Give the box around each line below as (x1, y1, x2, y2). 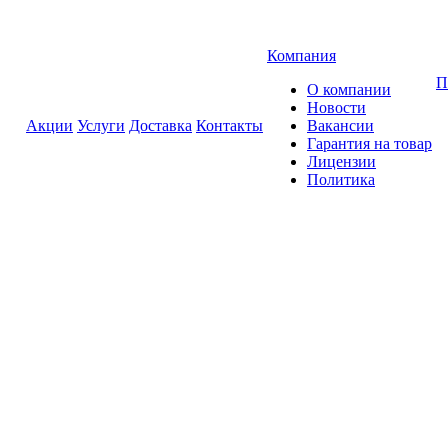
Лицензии (307, 153, 376, 170)
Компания (267, 47, 336, 64)
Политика (307, 171, 375, 188)
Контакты (196, 117, 263, 134)
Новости (307, 99, 366, 116)
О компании (307, 81, 391, 98)
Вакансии (307, 117, 374, 134)
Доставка (129, 117, 192, 134)
